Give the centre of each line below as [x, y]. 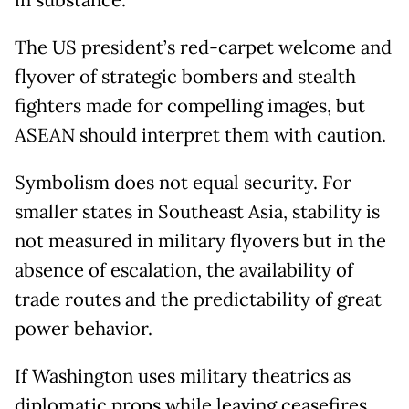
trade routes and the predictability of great [198, 300]
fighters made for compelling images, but [190, 106]
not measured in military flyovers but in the [200, 241]
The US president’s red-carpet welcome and [203, 48]
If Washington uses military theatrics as [183, 377]
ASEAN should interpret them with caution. [200, 136]
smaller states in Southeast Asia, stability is [197, 212]
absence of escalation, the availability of [184, 271]
